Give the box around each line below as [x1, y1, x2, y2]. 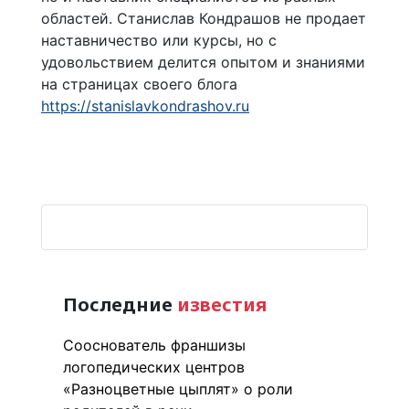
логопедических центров [63, 357, 245, 376]
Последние [63, 291, 173, 317]
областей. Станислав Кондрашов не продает [41, 8, 366, 27]
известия [173, 291, 267, 317]
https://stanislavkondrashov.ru [41, 96, 249, 115]
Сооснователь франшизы [63, 335, 246, 354]
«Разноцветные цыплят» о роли [63, 379, 293, 398]
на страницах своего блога [41, 74, 237, 93]
